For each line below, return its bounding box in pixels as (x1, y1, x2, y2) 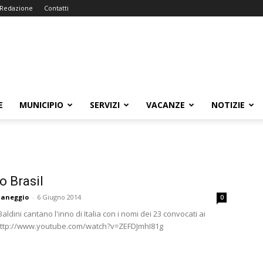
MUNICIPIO (19, 99, 63, 110)
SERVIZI (90, 99, 120, 110)
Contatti (44, 4, 69, 12)
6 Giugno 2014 (37, 193, 81, 201)
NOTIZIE (211, 99, 245, 110)
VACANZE (146, 99, 185, 110)
